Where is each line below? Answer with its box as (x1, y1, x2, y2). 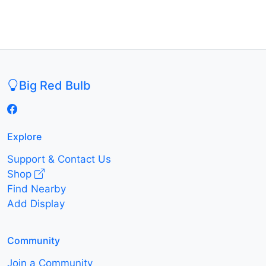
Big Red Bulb (19, 78, 91, 93)
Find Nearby (7, 182, 66, 195)
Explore (7, 130, 42, 142)
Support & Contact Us (7, 153, 111, 165)
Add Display (7, 197, 65, 210)
